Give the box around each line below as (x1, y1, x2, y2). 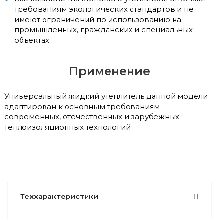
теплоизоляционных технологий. (4, 122, 132, 131)
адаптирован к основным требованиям (4, 101, 160, 111)
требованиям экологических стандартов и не (14, 4, 194, 14)
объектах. (14, 35, 51, 44)
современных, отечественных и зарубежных (4, 111, 179, 121)
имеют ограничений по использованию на (14, 14, 181, 24)
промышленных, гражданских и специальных (14, 24, 193, 34)
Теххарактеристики (20, 191, 98, 201)
